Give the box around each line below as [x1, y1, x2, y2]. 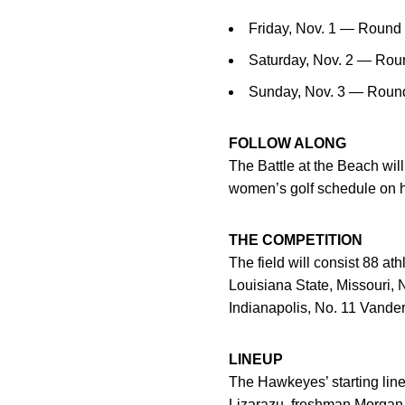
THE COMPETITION [229, 232, 363, 248]
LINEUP [229, 352, 283, 367]
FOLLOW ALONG [229, 136, 346, 151]
